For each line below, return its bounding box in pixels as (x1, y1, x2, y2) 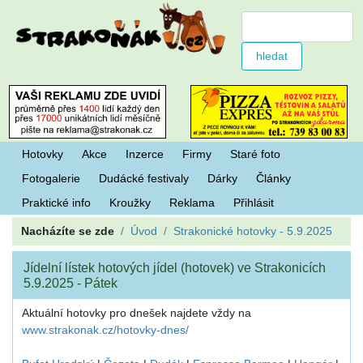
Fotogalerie (21, 172, 80, 186)
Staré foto (229, 147, 280, 161)
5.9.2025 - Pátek (23, 275, 117, 290)
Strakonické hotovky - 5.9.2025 (173, 224, 333, 238)
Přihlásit (233, 196, 274, 210)
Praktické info (21, 196, 91, 210)
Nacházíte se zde (21, 224, 115, 238)
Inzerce (125, 147, 164, 161)
